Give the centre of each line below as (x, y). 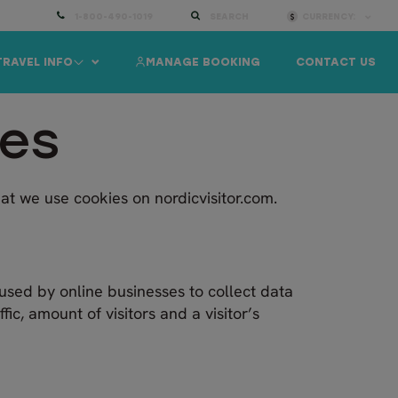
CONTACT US (336, 63)
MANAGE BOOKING (203, 63)
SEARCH (229, 17)
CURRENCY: (330, 17)
